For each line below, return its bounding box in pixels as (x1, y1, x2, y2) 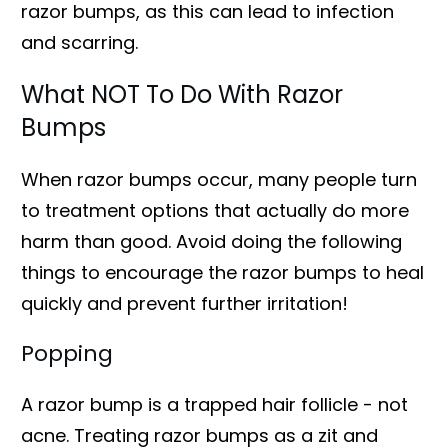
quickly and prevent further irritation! (21, 290, 348, 316)
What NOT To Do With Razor (21, 77, 343, 111)
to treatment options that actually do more (21, 197, 409, 223)
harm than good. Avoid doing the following (21, 228, 402, 254)
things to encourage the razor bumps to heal (21, 259, 424, 285)
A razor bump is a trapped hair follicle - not (21, 391, 408, 417)
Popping (21, 337, 113, 369)
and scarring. (21, 29, 138, 55)
